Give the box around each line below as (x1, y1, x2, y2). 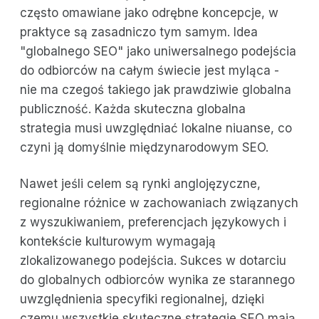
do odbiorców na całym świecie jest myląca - (20, 63, 279, 78)
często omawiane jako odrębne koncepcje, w (20, 5, 278, 20)
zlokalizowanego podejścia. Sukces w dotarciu (20, 253, 286, 268)
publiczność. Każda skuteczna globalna (20, 101, 246, 116)
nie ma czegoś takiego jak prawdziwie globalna (20, 82, 291, 97)
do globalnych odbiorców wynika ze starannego (20, 272, 295, 287)
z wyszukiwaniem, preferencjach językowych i (20, 214, 286, 229)
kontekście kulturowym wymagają (20, 234, 216, 249)
